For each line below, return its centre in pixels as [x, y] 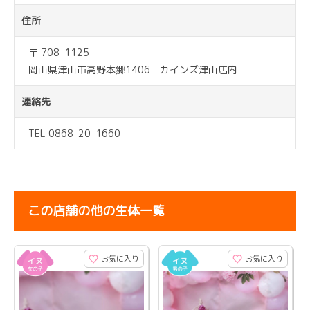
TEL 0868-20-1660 [74, 134]
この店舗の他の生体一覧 [96, 211]
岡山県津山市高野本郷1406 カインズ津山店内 [133, 70]
